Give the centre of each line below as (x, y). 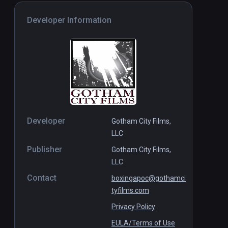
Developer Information (69, 20)
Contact (42, 178)
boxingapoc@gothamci (149, 178)
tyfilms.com (130, 191)
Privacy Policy (133, 207)
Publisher (45, 150)
